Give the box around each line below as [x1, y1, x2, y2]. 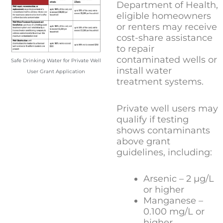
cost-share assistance [116, 32, 213, 44]
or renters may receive [116, 21, 217, 33]
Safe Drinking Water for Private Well [10, 57, 101, 64]
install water [116, 65, 172, 77]
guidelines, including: [116, 146, 212, 158]
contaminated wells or [116, 54, 217, 66]
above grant [116, 135, 170, 147]
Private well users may [116, 103, 218, 114]
